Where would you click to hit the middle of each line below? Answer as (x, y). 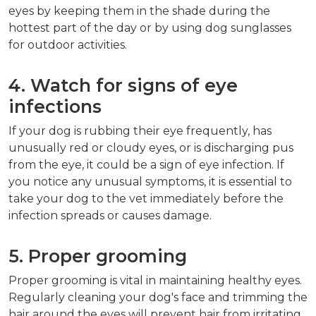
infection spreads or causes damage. (110, 216)
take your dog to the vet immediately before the (146, 199)
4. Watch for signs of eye (123, 86)
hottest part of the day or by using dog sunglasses (150, 28)
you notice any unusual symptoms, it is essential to (150, 182)
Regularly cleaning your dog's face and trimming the (158, 298)
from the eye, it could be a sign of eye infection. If (146, 165)
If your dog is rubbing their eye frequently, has (140, 131)
